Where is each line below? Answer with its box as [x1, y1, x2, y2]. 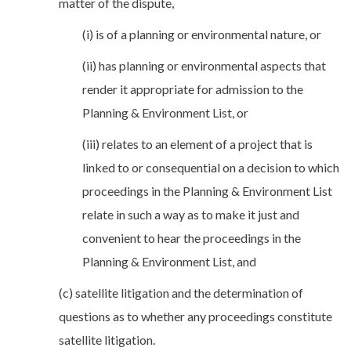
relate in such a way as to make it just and [82, 206, 299, 222]
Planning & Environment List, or [82, 104, 248, 120]
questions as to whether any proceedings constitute [59, 308, 332, 324]
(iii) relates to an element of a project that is [82, 136, 313, 151]
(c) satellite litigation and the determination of [59, 284, 303, 300]
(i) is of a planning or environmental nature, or [82, 26, 321, 42]
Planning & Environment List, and [82, 253, 256, 269]
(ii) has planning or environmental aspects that [82, 57, 326, 73]
